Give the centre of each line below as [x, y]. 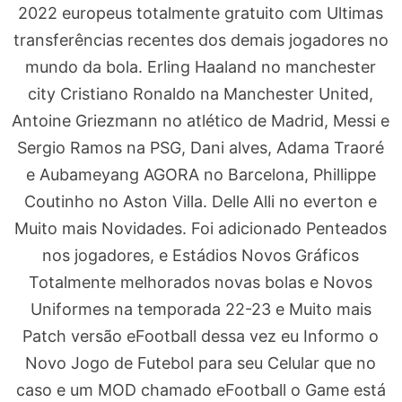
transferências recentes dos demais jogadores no [201, 40]
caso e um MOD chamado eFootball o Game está [201, 390]
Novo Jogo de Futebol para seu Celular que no [201, 363]
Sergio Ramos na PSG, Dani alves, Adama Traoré [201, 148]
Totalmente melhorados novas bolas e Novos [201, 282]
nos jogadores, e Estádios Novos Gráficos [201, 255]
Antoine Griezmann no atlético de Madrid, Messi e [201, 121]
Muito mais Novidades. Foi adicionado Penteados [201, 228]
